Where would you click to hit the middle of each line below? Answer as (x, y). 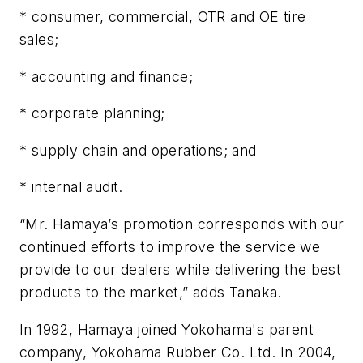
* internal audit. (74, 187)
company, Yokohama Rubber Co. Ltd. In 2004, (178, 352)
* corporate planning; (92, 113)
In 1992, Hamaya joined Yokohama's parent (167, 329)
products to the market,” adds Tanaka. (151, 293)
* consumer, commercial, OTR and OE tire (163, 17)
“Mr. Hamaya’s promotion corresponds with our (182, 224)
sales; (39, 40)
